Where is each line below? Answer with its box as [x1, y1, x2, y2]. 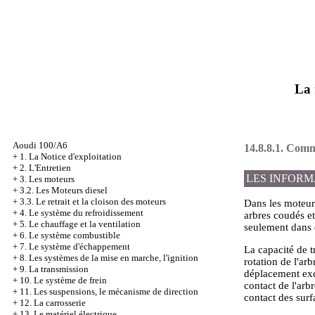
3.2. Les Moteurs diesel [20, 185, 108, 195]
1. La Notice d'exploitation [20, 151, 122, 162]
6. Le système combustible [20, 230, 120, 240]
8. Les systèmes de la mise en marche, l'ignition [20, 252, 198, 263]
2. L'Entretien [20, 162, 71, 173]
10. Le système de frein [20, 275, 107, 285]
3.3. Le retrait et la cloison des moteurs [20, 196, 166, 207]
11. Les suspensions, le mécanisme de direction [20, 286, 198, 297]
